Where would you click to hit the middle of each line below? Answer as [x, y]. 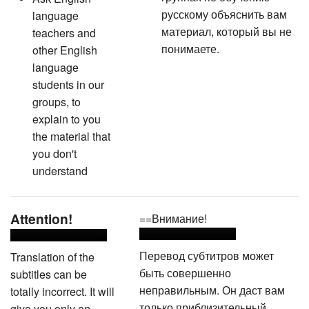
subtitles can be [49, 272]
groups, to [57, 100]
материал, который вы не [226, 30]
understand [60, 169]
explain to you [67, 117]
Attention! [41, 217]
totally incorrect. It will [62, 290]
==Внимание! [173, 217]
